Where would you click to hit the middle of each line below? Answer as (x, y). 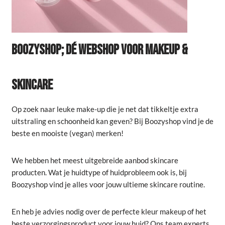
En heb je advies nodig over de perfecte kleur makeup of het (109, 211)
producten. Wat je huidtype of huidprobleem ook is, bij (99, 172)
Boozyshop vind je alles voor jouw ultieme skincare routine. (108, 184)
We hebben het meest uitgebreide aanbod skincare (95, 160)
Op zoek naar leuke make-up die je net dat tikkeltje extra (105, 109)
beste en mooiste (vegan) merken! (67, 133)
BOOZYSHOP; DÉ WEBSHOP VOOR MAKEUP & (99, 50)
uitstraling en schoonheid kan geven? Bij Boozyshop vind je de (112, 121)
